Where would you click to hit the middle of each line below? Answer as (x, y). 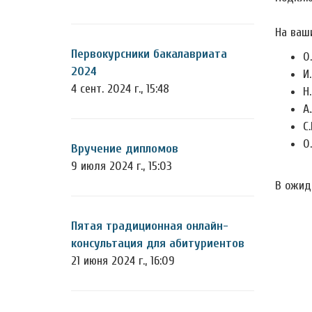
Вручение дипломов (125, 149)
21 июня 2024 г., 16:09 (123, 261)
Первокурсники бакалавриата (149, 54)
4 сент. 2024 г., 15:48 (120, 89)
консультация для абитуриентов (158, 243)
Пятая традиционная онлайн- (150, 226)
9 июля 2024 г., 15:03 (122, 166)
